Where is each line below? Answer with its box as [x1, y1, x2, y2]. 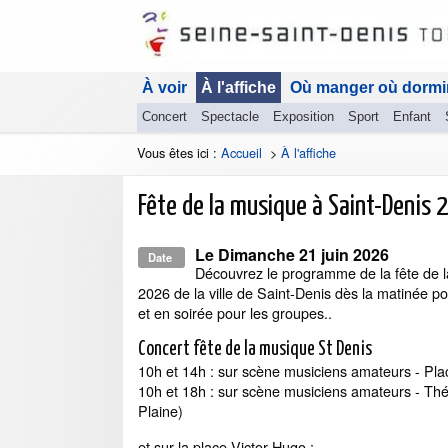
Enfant [393, 109, 431, 124]
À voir [142, 79, 187, 96]
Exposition [273, 109, 334, 124]
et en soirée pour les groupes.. [138, 302, 332, 323]
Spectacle [201, 109, 259, 124]
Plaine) [138, 400, 183, 421]
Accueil [221, 143, 262, 162]
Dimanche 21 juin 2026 [218, 243, 389, 266]
